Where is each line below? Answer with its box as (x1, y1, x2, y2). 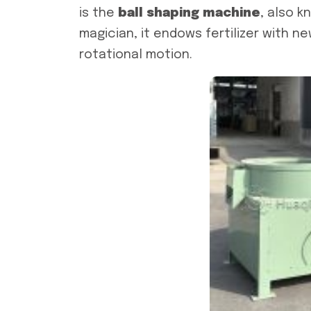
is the (79, 7, 118, 19)
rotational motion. (79, 49, 192, 61)
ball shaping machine (118, 7, 260, 19)
